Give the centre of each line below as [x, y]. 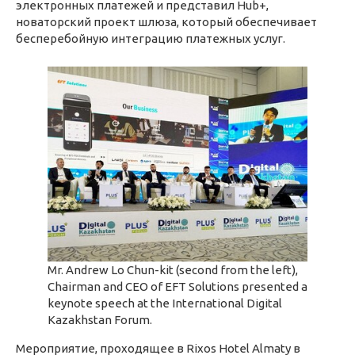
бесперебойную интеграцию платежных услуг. [151, 38]
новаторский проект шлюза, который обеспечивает [166, 21]
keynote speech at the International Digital [165, 303]
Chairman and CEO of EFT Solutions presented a [177, 286]
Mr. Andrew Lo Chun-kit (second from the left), [173, 269]
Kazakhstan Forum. [100, 319]
